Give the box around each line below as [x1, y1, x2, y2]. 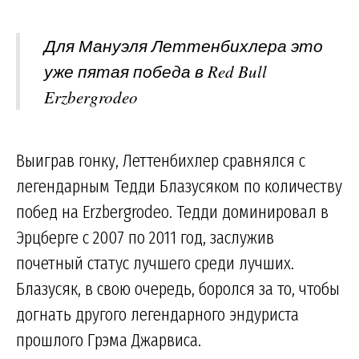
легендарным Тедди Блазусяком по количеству [16, 175, 342, 198]
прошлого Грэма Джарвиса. [16, 329, 201, 352]
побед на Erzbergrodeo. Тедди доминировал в [16, 200, 329, 224]
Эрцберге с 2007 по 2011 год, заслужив [16, 226, 274, 249]
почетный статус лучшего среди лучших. [16, 252, 294, 275]
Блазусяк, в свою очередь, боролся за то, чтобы [16, 277, 340, 301]
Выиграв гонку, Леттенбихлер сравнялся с [16, 149, 305, 172]
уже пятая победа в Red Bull [44, 60, 267, 83]
